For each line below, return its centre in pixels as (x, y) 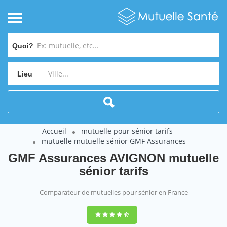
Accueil (54, 131)
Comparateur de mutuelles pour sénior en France (113, 192)
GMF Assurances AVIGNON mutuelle (113, 158)
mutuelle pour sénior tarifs (127, 131)
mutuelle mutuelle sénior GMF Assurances (113, 141)
